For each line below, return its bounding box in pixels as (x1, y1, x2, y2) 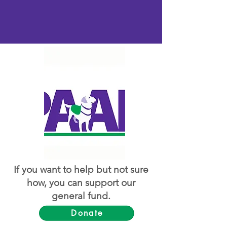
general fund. (52, 190, 110, 202)
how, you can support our (27, 177, 135, 188)
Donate (71, 207, 103, 218)
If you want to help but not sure (14, 164, 148, 175)
